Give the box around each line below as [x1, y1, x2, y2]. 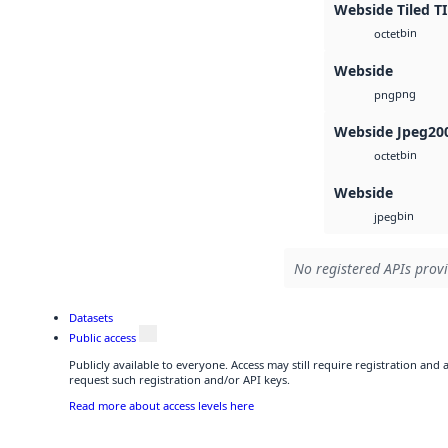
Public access [69, 330, 136, 346]
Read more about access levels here [69, 397, 254, 413]
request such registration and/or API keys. [69, 371, 290, 387]
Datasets [69, 309, 113, 325]
